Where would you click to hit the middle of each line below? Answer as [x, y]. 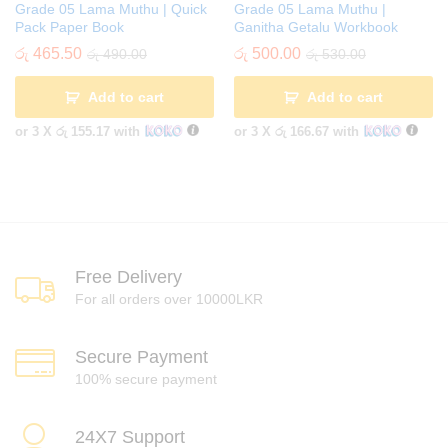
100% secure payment [146, 378]
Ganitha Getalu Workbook [316, 27]
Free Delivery [128, 276]
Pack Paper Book [69, 27]
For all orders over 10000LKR [169, 298]
